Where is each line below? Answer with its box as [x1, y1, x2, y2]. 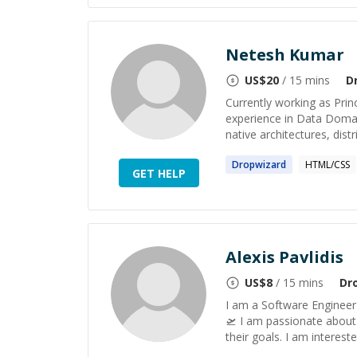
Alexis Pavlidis [226, 246, 343, 268]
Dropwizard [232, 158, 286, 171]
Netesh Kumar [226, 44, 344, 65]
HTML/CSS [305, 158, 350, 171]
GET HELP [131, 165, 186, 181]
